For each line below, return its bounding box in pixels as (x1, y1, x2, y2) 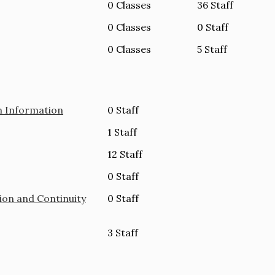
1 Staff (107, 125, 137, 138)
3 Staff (107, 226, 139, 239)
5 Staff (197, 42, 228, 55)
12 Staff (107, 147, 143, 160)
